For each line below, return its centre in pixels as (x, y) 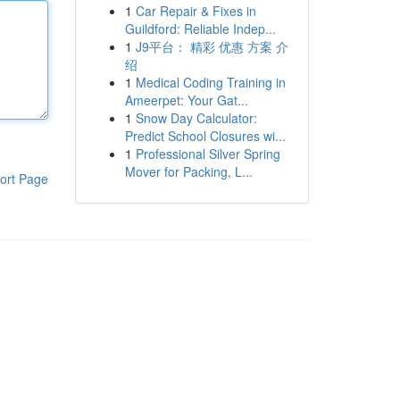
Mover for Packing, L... (188, 171)
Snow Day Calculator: (196, 118)
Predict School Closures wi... (205, 136)
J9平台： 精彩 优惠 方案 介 (212, 46)
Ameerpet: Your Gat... (186, 100)
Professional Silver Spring (208, 154)
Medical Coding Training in (210, 82)
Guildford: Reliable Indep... (200, 29)
